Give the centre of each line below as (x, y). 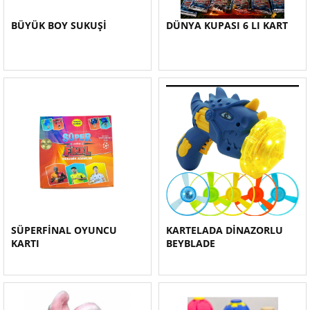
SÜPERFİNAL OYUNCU (64, 230)
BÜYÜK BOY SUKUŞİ (59, 25)
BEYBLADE (191, 243)
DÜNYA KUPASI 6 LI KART (227, 25)
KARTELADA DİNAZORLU (225, 230)
